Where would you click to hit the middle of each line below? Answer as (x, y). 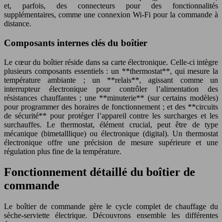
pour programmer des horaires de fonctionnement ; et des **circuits (111, 107)
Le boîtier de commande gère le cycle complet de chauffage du (111, 207)
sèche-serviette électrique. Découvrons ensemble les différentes (111, 216)
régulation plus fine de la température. (63, 151)
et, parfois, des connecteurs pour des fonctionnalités (111, 6)
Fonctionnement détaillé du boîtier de (100, 172)
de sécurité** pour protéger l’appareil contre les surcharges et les (111, 115)
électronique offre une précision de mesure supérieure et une (111, 142)
